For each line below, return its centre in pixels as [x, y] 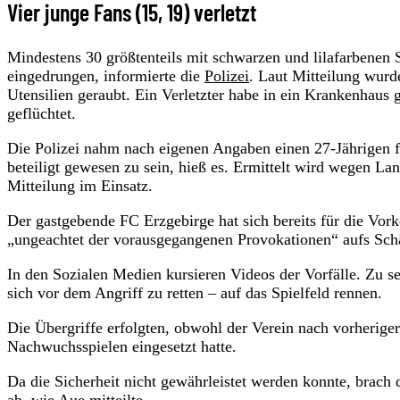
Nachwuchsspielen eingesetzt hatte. [122, 347]
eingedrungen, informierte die [106, 76]
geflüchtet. [42, 114]
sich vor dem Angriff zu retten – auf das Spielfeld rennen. [195, 293]
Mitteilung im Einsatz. [80, 186]
